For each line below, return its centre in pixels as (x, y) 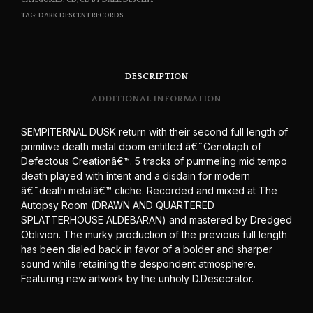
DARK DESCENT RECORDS (81, 15)
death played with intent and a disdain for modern (136, 175)
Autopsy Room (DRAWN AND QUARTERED (118, 205)
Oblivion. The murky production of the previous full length (154, 234)
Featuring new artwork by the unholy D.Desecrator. (137, 278)
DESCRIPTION (156, 77)
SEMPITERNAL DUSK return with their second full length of (154, 131)
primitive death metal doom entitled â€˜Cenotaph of (141, 146)
